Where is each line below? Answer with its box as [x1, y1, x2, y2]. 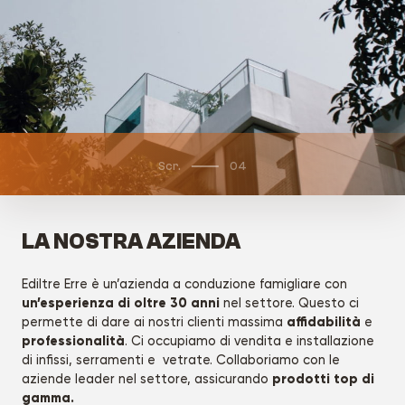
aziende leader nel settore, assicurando [22, 371, 272, 387]
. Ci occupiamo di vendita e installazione [125, 333, 374, 349]
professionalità [22, 332, 125, 349]
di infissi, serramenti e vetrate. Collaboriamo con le [22, 352, 340, 368]
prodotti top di [272, 370, 374, 387]
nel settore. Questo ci [220, 295, 359, 311]
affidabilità [287, 313, 361, 330]
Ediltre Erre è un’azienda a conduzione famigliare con [22, 276, 347, 292]
